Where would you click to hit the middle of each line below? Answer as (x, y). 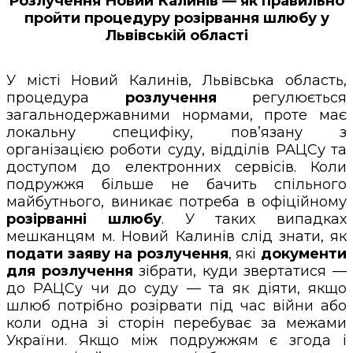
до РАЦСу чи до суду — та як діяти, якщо (176, 288)
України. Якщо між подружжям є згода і (176, 340)
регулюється (281, 97)
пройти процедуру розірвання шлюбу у (176, 18)
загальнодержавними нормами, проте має (176, 115)
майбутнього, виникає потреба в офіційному (176, 201)
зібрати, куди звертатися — (240, 271)
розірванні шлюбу (84, 219)
